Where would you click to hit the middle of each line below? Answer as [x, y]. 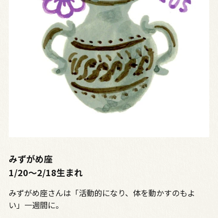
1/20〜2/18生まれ [45, 173]
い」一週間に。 [36, 205]
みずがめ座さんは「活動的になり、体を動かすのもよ [102, 193]
